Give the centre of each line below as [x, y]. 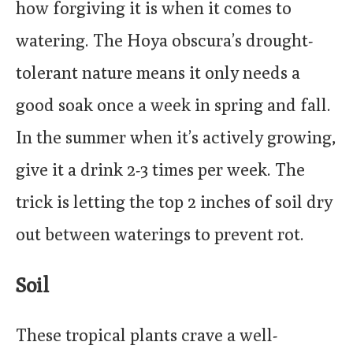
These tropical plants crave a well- [147, 334]
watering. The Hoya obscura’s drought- [164, 41]
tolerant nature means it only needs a [158, 73]
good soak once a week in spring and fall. [173, 105]
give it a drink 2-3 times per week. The [160, 170]
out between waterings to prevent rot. [160, 234]
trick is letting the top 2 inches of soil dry [174, 202]
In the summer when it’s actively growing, [176, 137]
